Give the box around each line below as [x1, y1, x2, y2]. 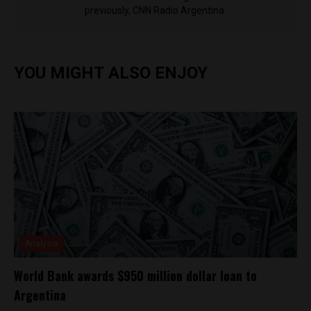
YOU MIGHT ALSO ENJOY [14, 62, 208, 83]
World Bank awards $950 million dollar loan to [14, 266, 257, 285]
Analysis [25, 238, 58, 249]
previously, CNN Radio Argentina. [85, 4, 226, 16]
